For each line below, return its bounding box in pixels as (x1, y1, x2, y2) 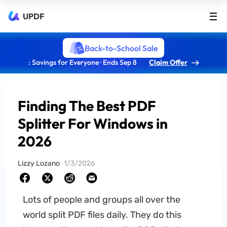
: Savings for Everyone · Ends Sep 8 (28, 58, 137, 67)
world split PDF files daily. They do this (22, 209, 181, 220)
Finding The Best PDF (18, 97, 157, 115)
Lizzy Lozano (18, 159, 60, 168)
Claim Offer (148, 58, 187, 67)
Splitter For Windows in (18, 115, 168, 132)
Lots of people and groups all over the (22, 194, 180, 205)
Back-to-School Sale (84, 43, 158, 53)
